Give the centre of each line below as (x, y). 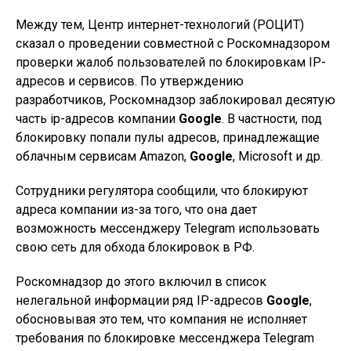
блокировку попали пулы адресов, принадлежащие (168, 138)
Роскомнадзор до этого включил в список (141, 282)
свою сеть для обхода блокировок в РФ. (135, 248)
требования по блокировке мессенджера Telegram (165, 338)
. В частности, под (272, 119)
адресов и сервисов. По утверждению (130, 81)
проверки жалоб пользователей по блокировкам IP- (171, 63)
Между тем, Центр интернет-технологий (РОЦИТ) (160, 25)
